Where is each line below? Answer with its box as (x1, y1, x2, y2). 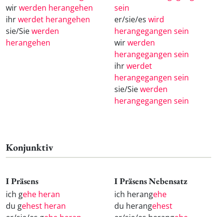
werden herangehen (19, 2, 93, 14)
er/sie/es (114, 14, 148, 25)
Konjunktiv (6, 141, 53, 154)
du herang (114, 200, 152, 211)
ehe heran (23, 188, 60, 200)
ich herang (114, 188, 153, 200)
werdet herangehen (18, 14, 90, 25)
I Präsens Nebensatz (114, 175, 187, 186)
